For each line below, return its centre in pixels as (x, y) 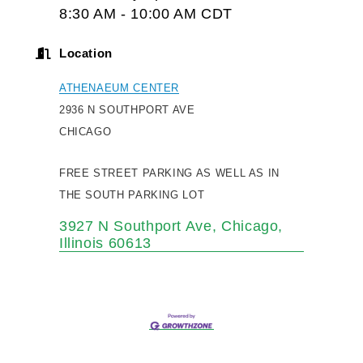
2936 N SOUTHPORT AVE (127, 109)
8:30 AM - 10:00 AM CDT (145, 13)
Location (85, 53)
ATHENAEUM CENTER (119, 88)
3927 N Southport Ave (135, 226)
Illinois (81, 243)
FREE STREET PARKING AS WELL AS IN (169, 173)
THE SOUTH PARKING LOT (132, 194)
